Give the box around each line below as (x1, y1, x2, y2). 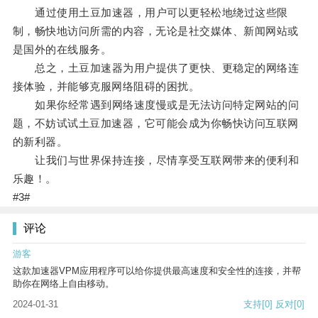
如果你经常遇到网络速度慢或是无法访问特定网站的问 (12, 99, 300, 111)
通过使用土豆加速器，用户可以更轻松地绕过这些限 (12, 6, 288, 19)
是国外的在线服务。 (12, 43, 112, 56)
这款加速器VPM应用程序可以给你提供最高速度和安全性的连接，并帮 (13, 265, 301, 277)
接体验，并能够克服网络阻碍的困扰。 (12, 80, 200, 93)
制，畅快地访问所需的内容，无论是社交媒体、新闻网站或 (12, 25, 299, 38)
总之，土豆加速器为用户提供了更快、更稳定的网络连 (12, 62, 300, 75)
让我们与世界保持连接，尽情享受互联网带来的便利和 (12, 154, 300, 167)
